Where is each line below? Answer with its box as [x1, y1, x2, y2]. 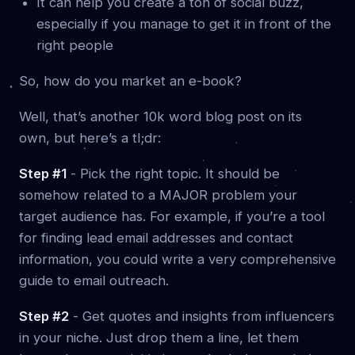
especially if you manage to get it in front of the [36, 15, 331, 32]
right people [36, 36, 113, 53]
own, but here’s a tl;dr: [19, 129, 161, 146]
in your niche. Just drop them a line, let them [19, 329, 299, 345]
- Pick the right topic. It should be [67, 165, 280, 181]
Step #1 [19, 165, 67, 181]
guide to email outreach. [19, 272, 169, 288]
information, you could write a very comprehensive [19, 250, 336, 267]
